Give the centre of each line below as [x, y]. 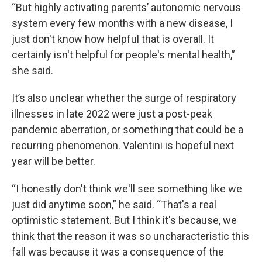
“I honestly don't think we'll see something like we [127, 189]
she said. [32, 70]
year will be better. [54, 161]
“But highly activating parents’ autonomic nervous [126, 7]
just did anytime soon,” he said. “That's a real [114, 204]
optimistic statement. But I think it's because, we [124, 220]
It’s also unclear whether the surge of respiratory [124, 98]
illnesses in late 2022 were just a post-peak [112, 114]
